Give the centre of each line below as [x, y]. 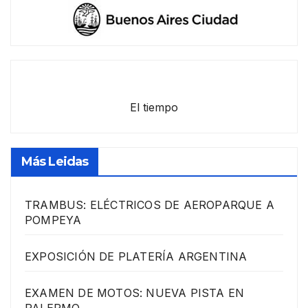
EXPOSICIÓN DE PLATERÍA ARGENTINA [136, 257]
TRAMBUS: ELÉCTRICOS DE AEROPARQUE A [150, 205]
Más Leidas [55, 162]
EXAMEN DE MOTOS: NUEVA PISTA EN [135, 293]
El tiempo [154, 107]
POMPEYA [53, 220]
